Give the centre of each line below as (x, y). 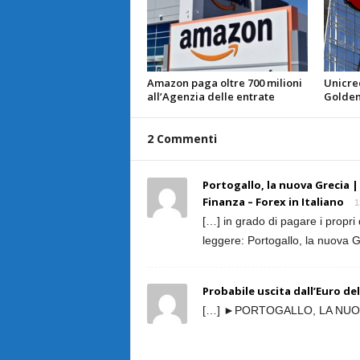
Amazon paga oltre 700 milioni (224, 83)
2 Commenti (182, 139)
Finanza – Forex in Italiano (273, 202)
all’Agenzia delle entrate (211, 96)
